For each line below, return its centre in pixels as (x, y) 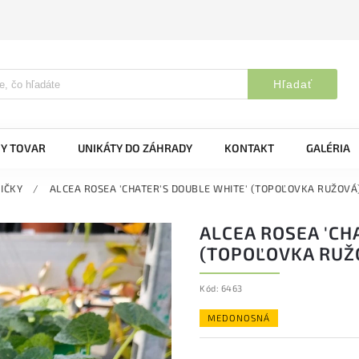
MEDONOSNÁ (239, 318)
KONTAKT (249, 148)
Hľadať (292, 84)
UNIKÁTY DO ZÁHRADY (135, 148)
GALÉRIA (328, 148)
